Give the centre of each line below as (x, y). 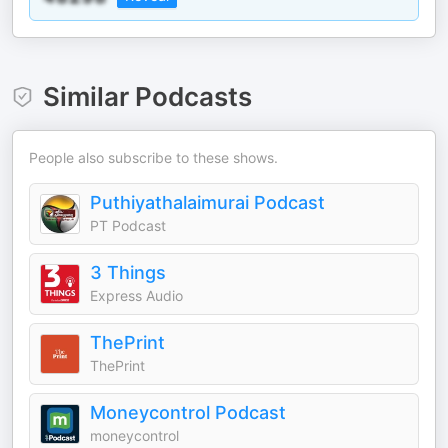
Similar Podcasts (147, 96)
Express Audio (136, 295)
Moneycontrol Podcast (188, 412)
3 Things (128, 272)
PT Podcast (128, 225)
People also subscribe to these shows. (153, 157)
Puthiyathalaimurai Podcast (207, 202)
